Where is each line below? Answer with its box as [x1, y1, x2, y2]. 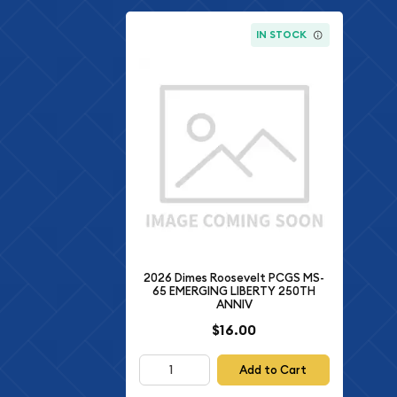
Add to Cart [239, 362, 307, 378]
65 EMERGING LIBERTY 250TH [152, 284, 316, 300]
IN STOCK [256, 28, 307, 42]
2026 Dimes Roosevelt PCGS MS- [144, 270, 325, 286]
